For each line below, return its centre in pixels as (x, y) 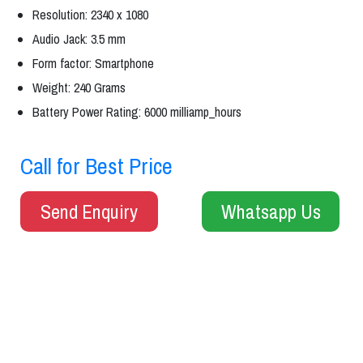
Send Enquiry (89, 211)
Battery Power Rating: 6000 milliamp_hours (137, 112)
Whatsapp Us (271, 211)
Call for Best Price (96, 166)
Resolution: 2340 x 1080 (90, 15)
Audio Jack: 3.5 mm (79, 39)
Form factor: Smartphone (93, 63)
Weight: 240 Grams (79, 88)
